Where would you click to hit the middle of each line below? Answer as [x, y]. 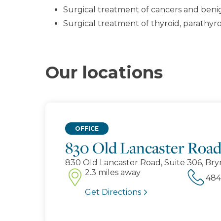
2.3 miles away [113, 172]
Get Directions [113, 192]
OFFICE [87, 129]
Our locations [104, 73]
